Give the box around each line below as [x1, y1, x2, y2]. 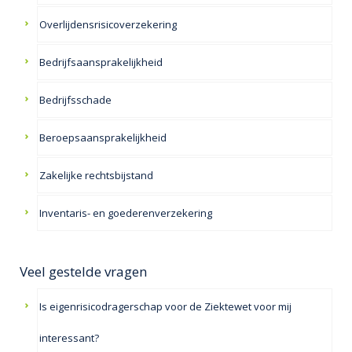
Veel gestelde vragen [20, 262, 147, 280]
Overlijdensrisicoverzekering [39, 16, 178, 31]
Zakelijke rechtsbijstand [39, 167, 154, 182]
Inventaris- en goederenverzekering [39, 205, 213, 220]
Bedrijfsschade [39, 92, 112, 107]
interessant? [39, 330, 100, 345]
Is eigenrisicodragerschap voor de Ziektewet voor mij [39, 299, 292, 313]
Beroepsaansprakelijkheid [39, 130, 167, 145]
